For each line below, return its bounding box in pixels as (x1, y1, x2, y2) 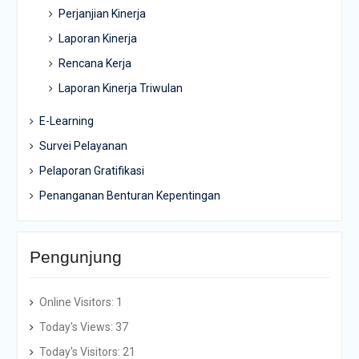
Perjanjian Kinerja (58, 7, 146, 21)
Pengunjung (29, 248, 122, 267)
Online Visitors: (38, 296, 116, 309)
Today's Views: (38, 321, 115, 334)
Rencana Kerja (58, 57, 131, 71)
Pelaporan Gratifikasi (38, 164, 144, 178)
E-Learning (38, 115, 94, 128)
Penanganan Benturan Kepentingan (38, 189, 220, 203)
